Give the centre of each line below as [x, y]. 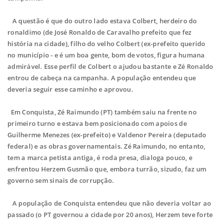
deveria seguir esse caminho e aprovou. [70, 89]
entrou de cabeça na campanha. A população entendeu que [102, 78]
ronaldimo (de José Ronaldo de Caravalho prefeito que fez [100, 32]
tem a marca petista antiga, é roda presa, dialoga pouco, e [100, 158]
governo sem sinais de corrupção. [62, 181]
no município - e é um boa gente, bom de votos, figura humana [106, 55]
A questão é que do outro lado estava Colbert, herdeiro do [102, 21]
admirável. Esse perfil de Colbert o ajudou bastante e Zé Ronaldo [111, 67]
